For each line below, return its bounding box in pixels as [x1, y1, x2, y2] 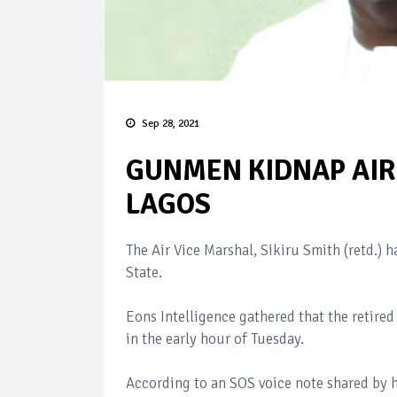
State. [126, 263, 162, 282]
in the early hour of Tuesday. [126, 330, 304, 348]
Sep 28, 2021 [142, 117, 199, 130]
